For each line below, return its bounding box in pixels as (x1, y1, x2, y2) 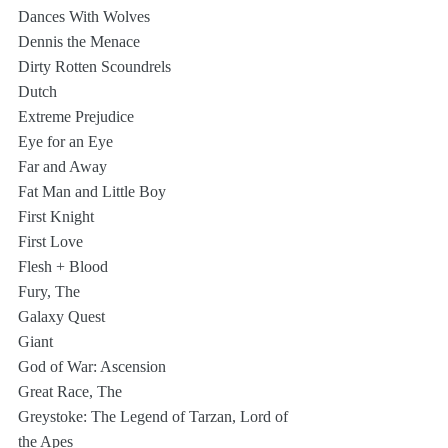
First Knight (18, 208, 94, 225)
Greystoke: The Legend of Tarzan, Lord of (18, 408, 292, 425)
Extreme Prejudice (18, 108, 134, 125)
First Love (18, 233, 83, 250)
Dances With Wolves (18, 8, 150, 25)
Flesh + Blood (18, 258, 108, 275)
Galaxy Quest (18, 308, 105, 325)
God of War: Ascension (18, 358, 166, 375)
